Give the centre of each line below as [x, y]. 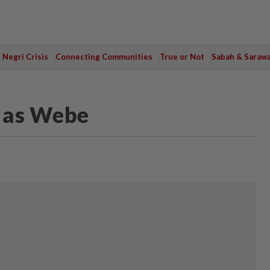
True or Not [182, 57]
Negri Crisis [25, 57]
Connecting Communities [104, 57]
